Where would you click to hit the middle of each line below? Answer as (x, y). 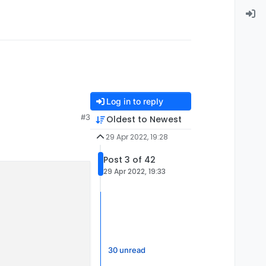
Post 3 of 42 (129, 159)
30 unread (127, 250)
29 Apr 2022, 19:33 (134, 171)
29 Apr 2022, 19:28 (137, 137)
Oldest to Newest (144, 120)
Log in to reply (134, 102)
